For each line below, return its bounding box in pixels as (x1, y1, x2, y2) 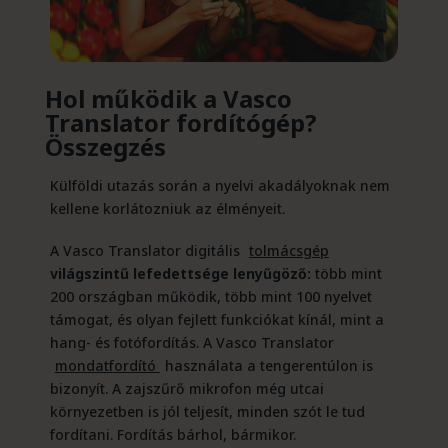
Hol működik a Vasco (44, 81, 292, 115)
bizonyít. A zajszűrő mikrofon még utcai (49, 378, 324, 398)
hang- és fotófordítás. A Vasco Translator (49, 332, 334, 352)
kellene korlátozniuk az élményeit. (49, 198, 285, 218)
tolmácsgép (248, 240, 329, 260)
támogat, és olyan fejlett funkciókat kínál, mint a (49, 309, 384, 329)
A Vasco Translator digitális (49, 240, 244, 260)
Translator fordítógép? (44, 105, 317, 139)
